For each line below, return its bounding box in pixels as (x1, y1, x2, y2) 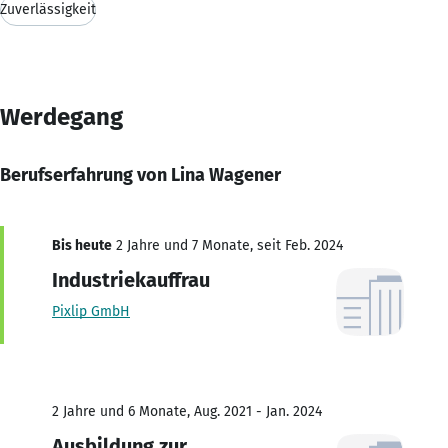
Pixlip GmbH (52, 302, 130, 320)
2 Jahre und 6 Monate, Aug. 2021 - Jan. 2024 (52, 402, 322, 420)
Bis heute (52, 236, 112, 254)
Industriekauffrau (52, 267, 210, 292)
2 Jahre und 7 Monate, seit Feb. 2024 (112, 236, 343, 254)
